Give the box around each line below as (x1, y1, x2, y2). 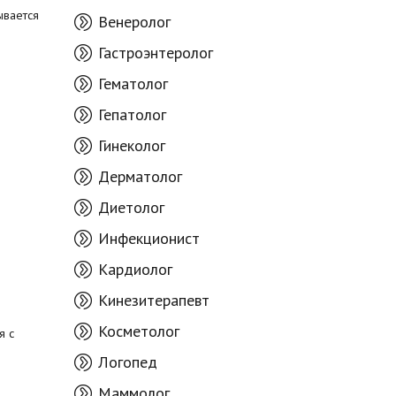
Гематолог (97, 73, 168, 94)
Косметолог (97, 321, 179, 341)
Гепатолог (97, 104, 166, 125)
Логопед (97, 352, 157, 372)
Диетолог (97, 197, 164, 217)
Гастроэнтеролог (97, 42, 213, 63)
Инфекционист (97, 228, 200, 248)
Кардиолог (97, 259, 172, 279)
